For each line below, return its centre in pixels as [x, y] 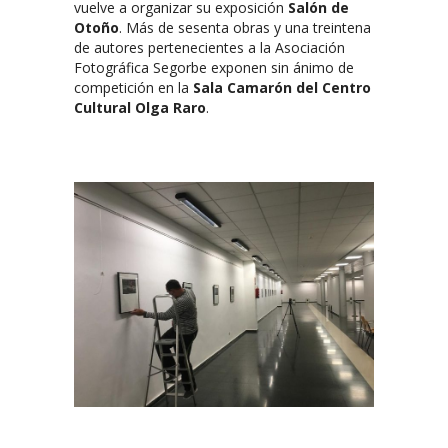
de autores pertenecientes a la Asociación [209, 47]
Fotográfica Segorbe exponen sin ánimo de [214, 67]
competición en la [133, 87]
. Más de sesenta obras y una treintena [245, 27]
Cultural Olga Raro [140, 107]
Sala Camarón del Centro [282, 87]
